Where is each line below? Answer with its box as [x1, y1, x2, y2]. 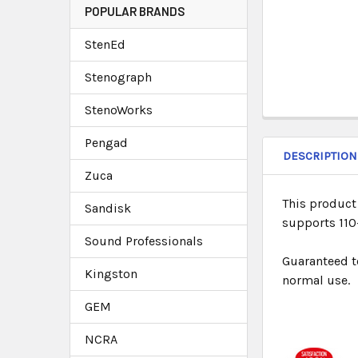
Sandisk [85, 200, 131, 216]
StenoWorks [85, 101, 153, 117]
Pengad [85, 134, 128, 150]
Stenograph [85, 69, 152, 85]
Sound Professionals [85, 233, 203, 249]
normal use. [282, 272, 351, 288]
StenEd [85, 36, 125, 52]
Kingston [85, 265, 137, 281]
